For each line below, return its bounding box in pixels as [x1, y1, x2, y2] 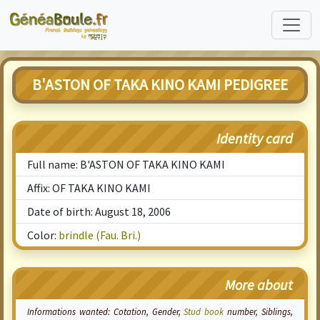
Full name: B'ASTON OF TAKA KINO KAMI [27, 157, 225, 171]
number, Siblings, [224, 306, 294, 317]
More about [225, 276, 293, 294]
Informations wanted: [27, 306, 114, 317]
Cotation [113, 306, 146, 317]
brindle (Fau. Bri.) [59, 228, 141, 242]
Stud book [184, 306, 224, 317]
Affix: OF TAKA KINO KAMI [27, 181, 151, 195]
